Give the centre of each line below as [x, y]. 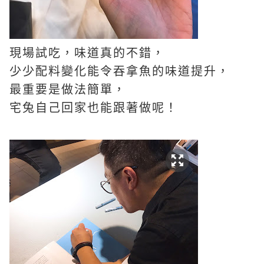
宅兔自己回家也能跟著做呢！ [94, 108]
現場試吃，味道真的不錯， [87, 53]
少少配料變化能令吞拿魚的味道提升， [120, 71]
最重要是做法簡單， [68, 90]
